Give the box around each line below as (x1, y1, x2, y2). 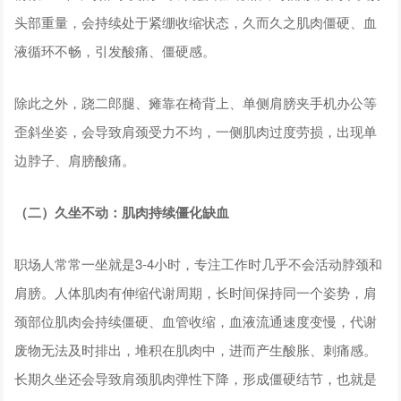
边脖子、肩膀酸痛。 (14, 149, 136, 169)
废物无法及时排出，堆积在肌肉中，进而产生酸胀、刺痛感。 (14, 339, 378, 359)
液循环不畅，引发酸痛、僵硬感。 (14, 40, 217, 60)
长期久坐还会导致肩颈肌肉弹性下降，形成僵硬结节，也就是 (14, 368, 378, 388)
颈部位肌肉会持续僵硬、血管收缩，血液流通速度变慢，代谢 (14, 311, 378, 330)
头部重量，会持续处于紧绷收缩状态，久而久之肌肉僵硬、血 (14, 12, 378, 31)
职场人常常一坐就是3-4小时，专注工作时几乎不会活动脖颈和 (14, 253, 383, 273)
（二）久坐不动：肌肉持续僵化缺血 (14, 201, 230, 222)
